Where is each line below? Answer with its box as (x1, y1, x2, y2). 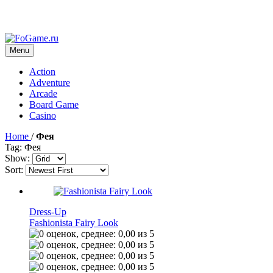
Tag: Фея (5, 142, 41, 152)
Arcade (29, 88, 57, 99)
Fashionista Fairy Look (29, 218, 118, 228)
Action (29, 66, 55, 77)
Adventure (29, 77, 70, 88)
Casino (29, 110, 56, 121)
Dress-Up (29, 207, 66, 217)
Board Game (29, 99, 79, 110)
